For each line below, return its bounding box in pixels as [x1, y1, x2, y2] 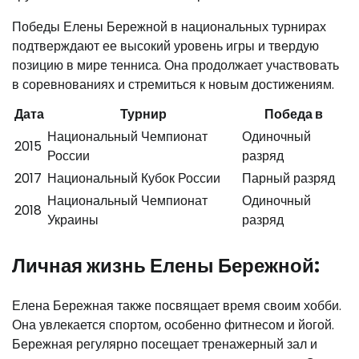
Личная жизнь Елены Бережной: [12, 252, 320, 279]
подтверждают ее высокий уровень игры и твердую [12, 36, 319, 55]
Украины [47, 210, 99, 229]
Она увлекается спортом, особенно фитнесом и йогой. [12, 315, 334, 334]
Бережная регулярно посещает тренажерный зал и [12, 334, 317, 353]
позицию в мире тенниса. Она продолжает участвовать [12, 55, 339, 75]
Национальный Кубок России [47, 168, 220, 188]
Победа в [264, 104, 323, 123]
